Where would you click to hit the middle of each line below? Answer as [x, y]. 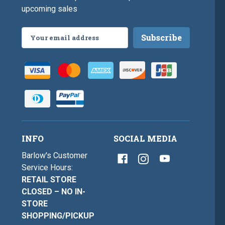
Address [37, 45]
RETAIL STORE [49, 180]
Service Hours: [47, 168]
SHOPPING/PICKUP [58, 216]
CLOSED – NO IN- [54, 192]
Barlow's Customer [55, 156]
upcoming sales [50, 9]
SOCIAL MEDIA [145, 139]
